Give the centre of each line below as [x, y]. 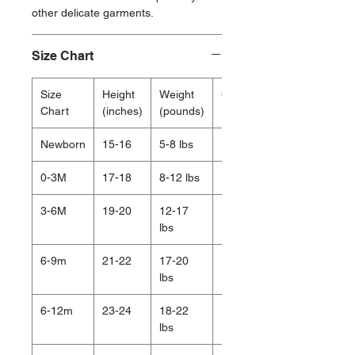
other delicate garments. [93, 13]
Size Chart [63, 56]
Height [118, 95]
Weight [177, 95]
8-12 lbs [179, 178]
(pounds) [182, 111]
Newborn [63, 145]
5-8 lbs [176, 145]
